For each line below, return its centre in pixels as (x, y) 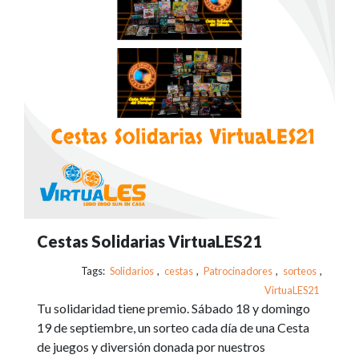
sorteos (300, 271)
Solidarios (132, 271)
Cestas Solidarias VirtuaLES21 (149, 241)
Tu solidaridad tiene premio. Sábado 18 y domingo (173, 308)
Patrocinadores (238, 271)
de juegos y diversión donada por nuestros (151, 347)
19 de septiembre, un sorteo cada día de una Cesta (173, 327)
